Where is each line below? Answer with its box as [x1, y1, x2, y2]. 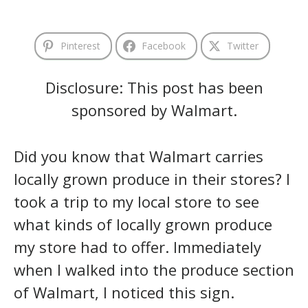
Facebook [142, 38, 186, 52]
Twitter [227, 38, 258, 52]
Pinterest [60, 38, 100, 52]
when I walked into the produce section [14, 258, 294, 280]
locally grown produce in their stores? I [14, 168, 290, 189]
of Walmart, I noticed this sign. [14, 281, 234, 302]
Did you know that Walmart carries [14, 145, 263, 166]
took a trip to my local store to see [14, 190, 259, 212]
